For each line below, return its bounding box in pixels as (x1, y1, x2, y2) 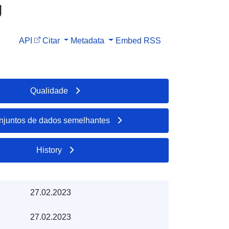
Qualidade (30, 86, 68, 95)
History (36, 145, 62, 154)
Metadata (71, 36, 105, 45)
